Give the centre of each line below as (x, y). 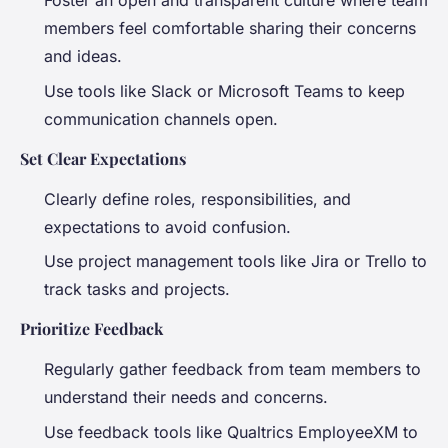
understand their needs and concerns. (186, 397)
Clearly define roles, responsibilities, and (197, 198)
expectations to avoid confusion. (167, 226)
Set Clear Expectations (103, 158)
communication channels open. (161, 118)
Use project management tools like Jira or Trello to (235, 261)
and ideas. (83, 56)
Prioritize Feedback (91, 329)
